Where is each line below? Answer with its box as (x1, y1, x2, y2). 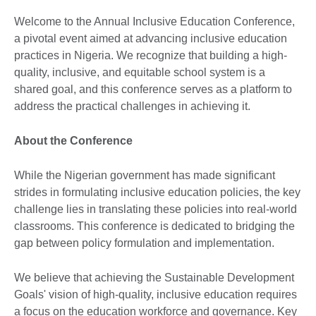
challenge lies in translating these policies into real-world (14, 202, 297, 215)
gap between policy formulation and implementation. (14, 236, 274, 249)
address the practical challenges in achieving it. (14, 99, 250, 112)
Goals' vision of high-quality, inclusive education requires (14, 288, 297, 300)
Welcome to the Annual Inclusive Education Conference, (14, 15, 295, 28)
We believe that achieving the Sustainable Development (14, 271, 294, 284)
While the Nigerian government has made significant (14, 169, 275, 181)
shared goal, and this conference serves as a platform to (14, 83, 292, 95)
